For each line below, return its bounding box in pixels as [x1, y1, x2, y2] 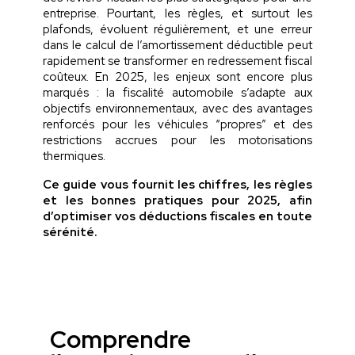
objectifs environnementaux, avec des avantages [43, 100, 312, 116]
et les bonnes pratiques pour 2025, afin [43, 192, 312, 208]
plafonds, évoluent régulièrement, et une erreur [43, 21, 312, 37]
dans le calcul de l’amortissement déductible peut [43, 36, 312, 53]
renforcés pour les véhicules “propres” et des [43, 116, 312, 132]
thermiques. [43, 147, 109, 164]
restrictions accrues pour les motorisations [43, 132, 312, 148]
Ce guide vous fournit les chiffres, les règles [43, 176, 312, 193]
